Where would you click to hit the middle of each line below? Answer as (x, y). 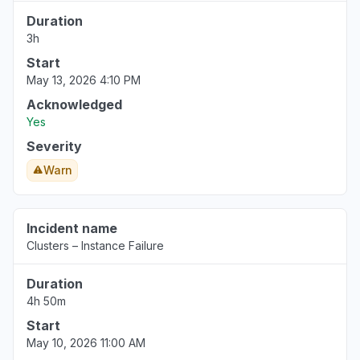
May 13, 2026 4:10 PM (84, 80)
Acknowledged (74, 104)
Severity (54, 146)
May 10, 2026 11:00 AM (86, 343)
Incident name (72, 228)
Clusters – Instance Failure (95, 245)
